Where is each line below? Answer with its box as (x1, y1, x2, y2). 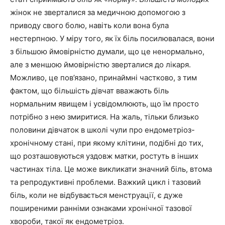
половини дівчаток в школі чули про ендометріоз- (10, 125, 195, 135)
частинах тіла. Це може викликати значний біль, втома (10, 164, 212, 174)
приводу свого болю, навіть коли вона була (10, 20, 169, 30)
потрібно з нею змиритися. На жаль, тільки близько (10, 111, 199, 122)
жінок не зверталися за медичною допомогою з (10, 7, 185, 17)
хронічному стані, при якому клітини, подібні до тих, (10, 138, 203, 148)
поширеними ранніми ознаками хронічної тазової (10, 203, 192, 213)
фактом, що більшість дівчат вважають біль (10, 85, 169, 95)
